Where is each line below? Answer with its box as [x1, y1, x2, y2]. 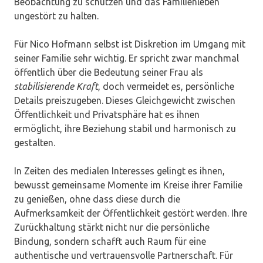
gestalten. [14, 137, 55, 149]
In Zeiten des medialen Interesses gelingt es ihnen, [14, 166, 225, 177]
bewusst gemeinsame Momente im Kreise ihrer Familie [14, 180, 242, 191]
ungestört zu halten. [14, 11, 99, 22]
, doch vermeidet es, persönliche [98, 81, 234, 92]
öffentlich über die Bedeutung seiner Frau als [14, 67, 203, 78]
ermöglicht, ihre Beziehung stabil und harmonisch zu [14, 123, 236, 134]
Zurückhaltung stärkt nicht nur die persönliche [14, 222, 210, 233]
